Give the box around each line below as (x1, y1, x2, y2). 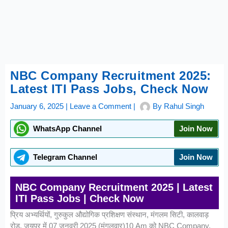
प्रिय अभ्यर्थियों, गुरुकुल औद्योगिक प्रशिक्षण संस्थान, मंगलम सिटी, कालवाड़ (10, 210, 209, 219)
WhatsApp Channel (33, 124, 102, 133)
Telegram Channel (33, 153, 97, 162)
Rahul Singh (164, 102, 205, 110)
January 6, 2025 (10, 102, 66, 110)
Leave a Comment (70, 102, 132, 110)
